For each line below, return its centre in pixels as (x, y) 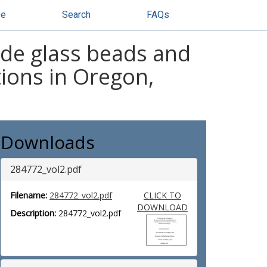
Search (76, 15)
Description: (33, 213)
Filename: (29, 195)
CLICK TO (162, 195)
